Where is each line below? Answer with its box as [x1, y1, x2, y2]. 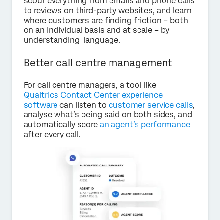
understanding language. [24, 35, 120, 45]
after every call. [24, 130, 81, 139]
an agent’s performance [100, 120, 190, 130]
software [24, 100, 57, 110]
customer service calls [109, 100, 193, 110]
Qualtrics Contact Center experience [24, 90, 163, 100]
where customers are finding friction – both [24, 16, 188, 26]
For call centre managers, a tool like [24, 81, 156, 90]
